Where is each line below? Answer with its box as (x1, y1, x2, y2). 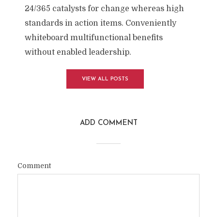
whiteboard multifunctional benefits (24, 33, 163, 42)
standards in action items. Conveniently (24, 19, 176, 28)
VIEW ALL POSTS (81, 77, 128, 82)
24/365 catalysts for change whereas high (24, 4, 184, 13)
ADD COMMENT (79, 120, 138, 127)
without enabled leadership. (24, 48, 131, 57)
